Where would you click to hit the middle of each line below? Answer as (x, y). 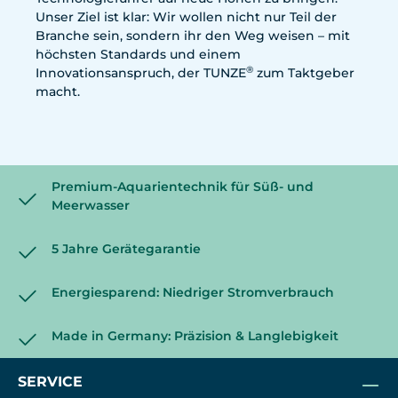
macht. (58, 92)
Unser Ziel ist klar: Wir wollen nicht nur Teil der (186, 17)
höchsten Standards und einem (138, 54)
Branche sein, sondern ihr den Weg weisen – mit (193, 36)
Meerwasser (91, 205)
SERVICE (50, 382)
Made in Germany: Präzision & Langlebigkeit (195, 336)
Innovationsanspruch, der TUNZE (141, 73)
